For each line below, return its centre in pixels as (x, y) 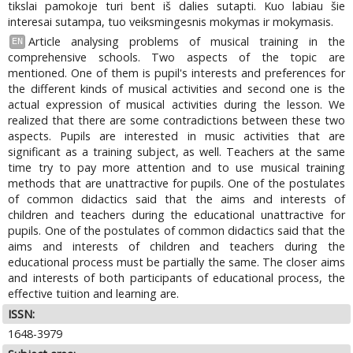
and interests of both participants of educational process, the (176, 277)
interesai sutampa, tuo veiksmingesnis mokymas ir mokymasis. (171, 22)
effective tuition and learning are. (94, 293)
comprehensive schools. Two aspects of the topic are (176, 57)
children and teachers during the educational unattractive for (176, 214)
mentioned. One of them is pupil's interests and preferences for (176, 72)
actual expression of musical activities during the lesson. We (176, 104)
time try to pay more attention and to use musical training (176, 167)
